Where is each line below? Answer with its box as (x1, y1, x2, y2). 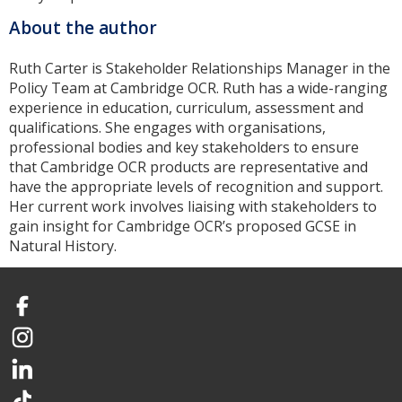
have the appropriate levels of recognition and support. (9, 176, 383, 197)
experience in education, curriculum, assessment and (9, 97, 363, 118)
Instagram (8, 336, 75, 354)
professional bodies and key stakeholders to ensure (9, 136, 359, 157)
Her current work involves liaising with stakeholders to (9, 196, 377, 216)
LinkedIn (8, 367, 66, 386)
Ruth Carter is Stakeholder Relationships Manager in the (9, 57, 390, 78)
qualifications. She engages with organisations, (9, 117, 326, 137)
